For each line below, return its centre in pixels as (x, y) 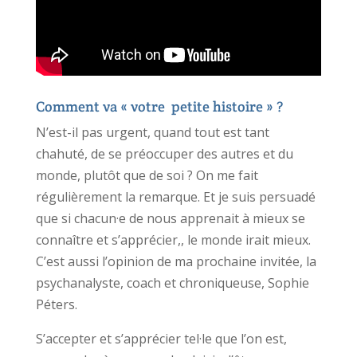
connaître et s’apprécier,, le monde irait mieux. (173, 239)
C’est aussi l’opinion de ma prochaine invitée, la (176, 261)
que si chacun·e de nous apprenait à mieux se (170, 218)
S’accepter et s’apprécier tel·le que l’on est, (161, 338)
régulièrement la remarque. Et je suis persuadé (175, 196)
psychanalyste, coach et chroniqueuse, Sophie (172, 282)
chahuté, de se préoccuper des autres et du (164, 153)
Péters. (56, 304)
